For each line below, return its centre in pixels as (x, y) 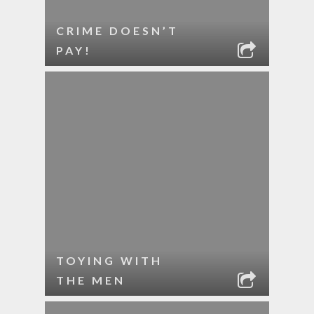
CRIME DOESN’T (117, 30)
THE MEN (91, 280)
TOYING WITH (109, 260)
